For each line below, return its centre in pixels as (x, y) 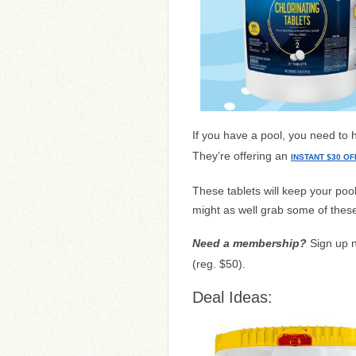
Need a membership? (250, 243)
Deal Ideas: (232, 297)
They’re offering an (242, 156)
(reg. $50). (219, 264)
